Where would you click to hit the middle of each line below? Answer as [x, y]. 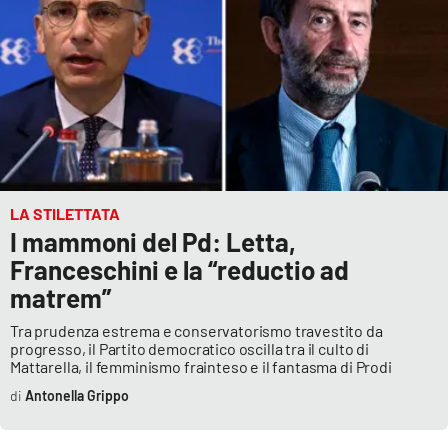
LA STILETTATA [65, 214]
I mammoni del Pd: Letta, [153, 242]
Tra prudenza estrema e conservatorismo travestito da [196, 331]
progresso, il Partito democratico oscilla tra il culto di [189, 349]
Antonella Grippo [76, 396]
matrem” [60, 298]
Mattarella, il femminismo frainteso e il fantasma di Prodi [201, 367]
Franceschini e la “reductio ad [179, 270]
